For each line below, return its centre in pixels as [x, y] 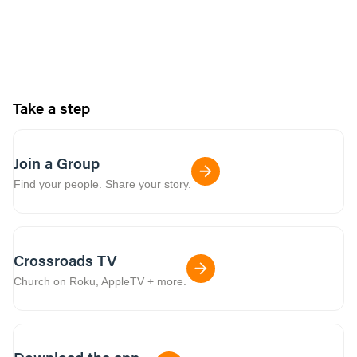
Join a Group [57, 163]
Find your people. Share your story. [102, 184]
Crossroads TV [65, 260]
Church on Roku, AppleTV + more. [100, 281]
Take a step [51, 108]
